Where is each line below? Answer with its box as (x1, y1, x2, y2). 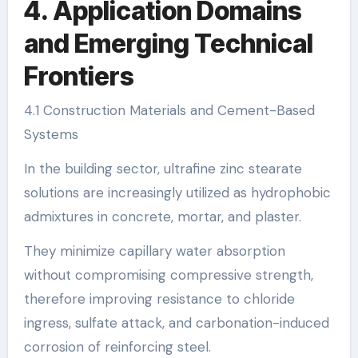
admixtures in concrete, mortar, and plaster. (23, 207, 301, 225)
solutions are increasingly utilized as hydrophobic (23, 183, 331, 201)
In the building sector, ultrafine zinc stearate (23, 159, 302, 177)
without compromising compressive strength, (23, 265, 313, 284)
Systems (23, 125, 78, 143)
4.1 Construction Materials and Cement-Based (23, 101, 315, 119)
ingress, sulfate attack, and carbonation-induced (23, 313, 329, 332)
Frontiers (23, 61, 134, 93)
